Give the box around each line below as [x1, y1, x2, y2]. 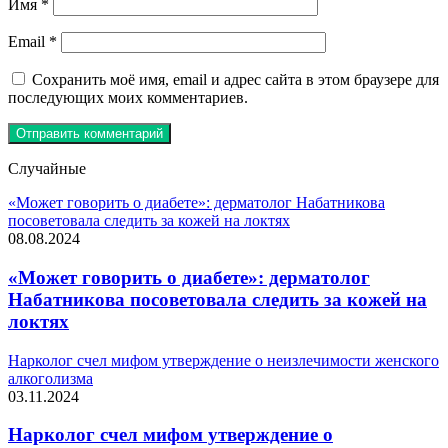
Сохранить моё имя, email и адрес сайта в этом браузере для [32, 71, 439, 89]
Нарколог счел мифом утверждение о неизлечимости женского [8, 351, 439, 369]
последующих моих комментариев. [8, 89, 248, 107]
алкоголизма [8, 369, 93, 387]
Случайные [8, 160, 86, 178]
